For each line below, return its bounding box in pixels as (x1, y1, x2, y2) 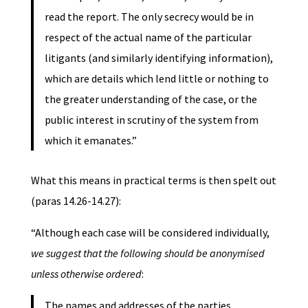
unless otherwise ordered (30, 266, 142, 280)
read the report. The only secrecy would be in (44, 9, 254, 23)
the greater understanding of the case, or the (44, 91, 257, 106)
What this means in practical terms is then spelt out (30, 173, 276, 187)
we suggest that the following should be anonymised (30, 245, 265, 260)
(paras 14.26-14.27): (30, 193, 121, 208)
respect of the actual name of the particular (44, 30, 252, 44)
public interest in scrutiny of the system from (44, 112, 258, 126)
